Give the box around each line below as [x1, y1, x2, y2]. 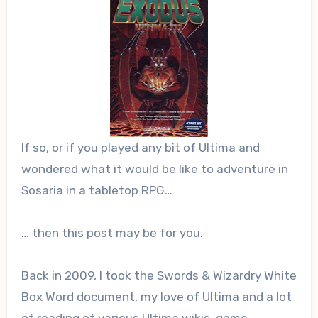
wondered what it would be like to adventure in [21, 162, 288, 177]
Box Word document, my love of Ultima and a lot [21, 290, 292, 305]
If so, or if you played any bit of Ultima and [21, 141, 260, 155]
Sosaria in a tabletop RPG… [21, 183, 172, 198]
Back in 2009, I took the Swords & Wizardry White [21, 268, 297, 283]
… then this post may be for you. [21, 226, 203, 241]
